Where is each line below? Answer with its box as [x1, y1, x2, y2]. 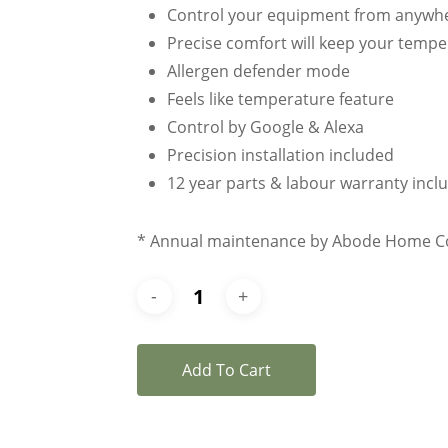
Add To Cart [181, 358, 271, 381]
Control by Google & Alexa [166, 115, 364, 138]
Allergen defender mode [166, 59, 350, 82]
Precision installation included [166, 143, 394, 166]
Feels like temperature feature [166, 87, 394, 110]
